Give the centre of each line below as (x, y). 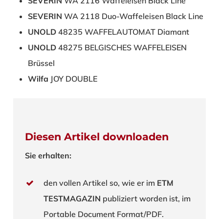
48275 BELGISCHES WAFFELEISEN (121, 48)
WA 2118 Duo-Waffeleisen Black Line (132, 16)
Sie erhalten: (48, 156)
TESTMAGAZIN (72, 199)
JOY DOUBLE (73, 79)
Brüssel (41, 63)
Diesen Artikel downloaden (97, 137)
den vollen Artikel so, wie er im (100, 183)
